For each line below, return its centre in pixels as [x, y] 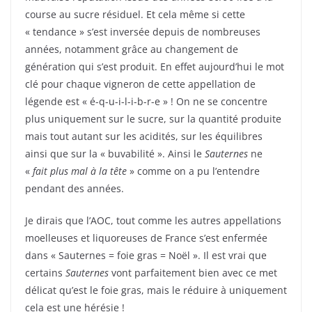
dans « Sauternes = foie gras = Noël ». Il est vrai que [146, 256]
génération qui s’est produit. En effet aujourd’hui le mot [155, 67]
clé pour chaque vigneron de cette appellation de [140, 84]
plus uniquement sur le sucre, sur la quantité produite [153, 119]
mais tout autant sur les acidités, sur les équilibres [144, 136]
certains [45, 273]
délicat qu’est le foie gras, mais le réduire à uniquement [156, 290]
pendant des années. [75, 189]
